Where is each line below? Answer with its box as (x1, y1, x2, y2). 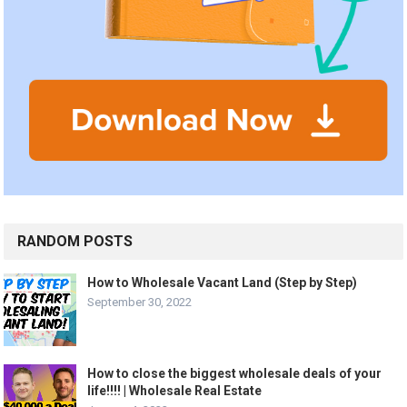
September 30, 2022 (87, 295, 193, 310)
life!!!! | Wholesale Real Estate (87, 383, 263, 399)
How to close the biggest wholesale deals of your (87, 366, 382, 382)
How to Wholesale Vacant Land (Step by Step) (87, 275, 358, 291)
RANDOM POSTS (17, 233, 134, 251)
